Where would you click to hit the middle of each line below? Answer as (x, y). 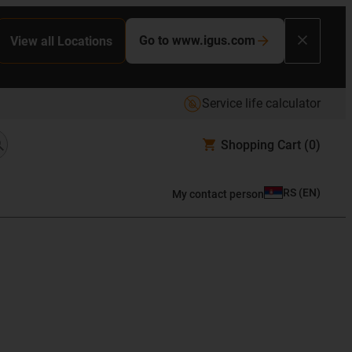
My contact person (218, 194)
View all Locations (61, 41)
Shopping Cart (261, 145)
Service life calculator (261, 103)
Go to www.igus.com (197, 40)
